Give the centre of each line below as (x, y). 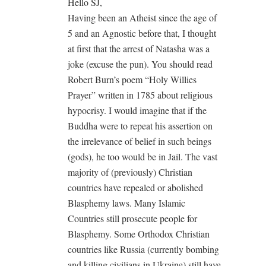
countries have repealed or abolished (135, 187)
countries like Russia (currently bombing (143, 249)
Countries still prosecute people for (132, 218)
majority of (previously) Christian (130, 172)
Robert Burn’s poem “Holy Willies (132, 79)
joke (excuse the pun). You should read (140, 64)
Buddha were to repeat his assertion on (140, 125)
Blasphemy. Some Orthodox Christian (139, 233)
